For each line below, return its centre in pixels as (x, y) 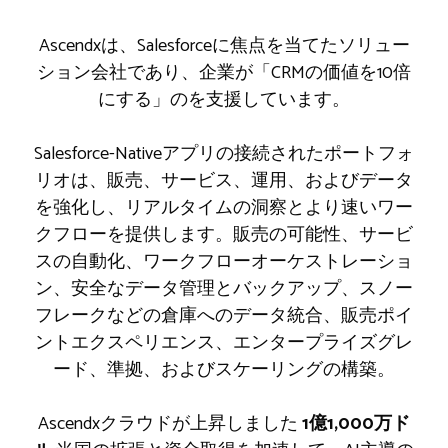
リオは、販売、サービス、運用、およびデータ (224, 180)
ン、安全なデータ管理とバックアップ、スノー (224, 288)
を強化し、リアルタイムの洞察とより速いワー (224, 207)
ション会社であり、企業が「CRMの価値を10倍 (224, 72)
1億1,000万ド (356, 423)
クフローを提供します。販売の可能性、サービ (224, 234)
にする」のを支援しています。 (224, 99)
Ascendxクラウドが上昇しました (170, 423)
